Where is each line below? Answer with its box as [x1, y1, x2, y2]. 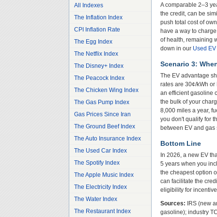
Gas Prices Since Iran [74, 111, 131, 118]
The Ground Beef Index [74, 123, 135, 130]
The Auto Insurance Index [74, 135, 141, 142]
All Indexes [74, 2, 103, 9]
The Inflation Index [74, 14, 123, 21]
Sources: [160, 200, 186, 207]
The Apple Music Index [74, 171, 134, 178]
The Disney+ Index [74, 62, 124, 69]
